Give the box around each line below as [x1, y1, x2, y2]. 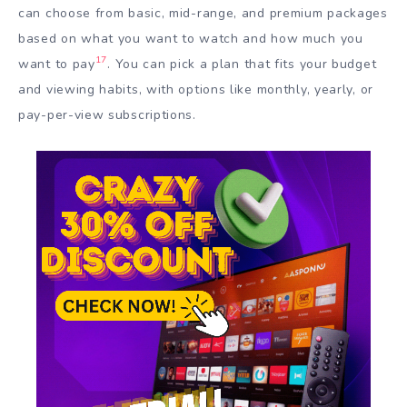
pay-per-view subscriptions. [18, 105, 196, 124]
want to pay [18, 55, 95, 73]
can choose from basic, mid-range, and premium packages [18, 4, 388, 22]
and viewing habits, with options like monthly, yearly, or [18, 80, 373, 98]
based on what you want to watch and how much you [18, 29, 363, 47]
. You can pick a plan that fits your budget [107, 55, 377, 73]
